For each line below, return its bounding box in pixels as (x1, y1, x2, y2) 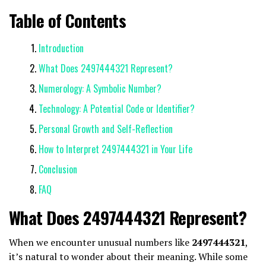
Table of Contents (9, 7, 126, 33)
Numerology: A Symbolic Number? (39, 81, 161, 96)
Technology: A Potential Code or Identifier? (39, 101, 195, 116)
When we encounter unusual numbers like (9, 235, 192, 249)
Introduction (39, 40, 84, 55)
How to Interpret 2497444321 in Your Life (39, 141, 192, 156)
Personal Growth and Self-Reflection (39, 121, 173, 136)
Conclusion (39, 161, 77, 176)
